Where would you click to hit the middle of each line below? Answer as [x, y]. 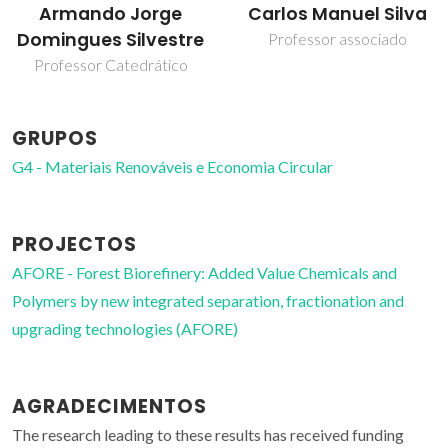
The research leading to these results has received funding [208, 435]
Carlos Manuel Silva [337, 14]
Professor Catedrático [110, 65]
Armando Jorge [110, 14]
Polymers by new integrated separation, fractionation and [208, 301]
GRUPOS [55, 139]
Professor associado [337, 39]
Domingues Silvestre [110, 40]
